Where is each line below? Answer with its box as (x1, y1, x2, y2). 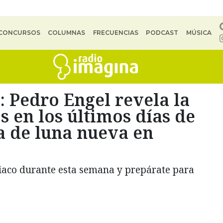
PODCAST (146, 29, 179, 36)
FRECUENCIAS (93, 29, 138, 36)
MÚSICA (186, 29, 212, 36)
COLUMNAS (48, 29, 86, 36)
